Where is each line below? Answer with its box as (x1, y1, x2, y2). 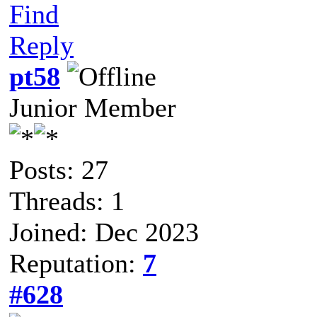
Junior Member (9, 92, 176, 122)
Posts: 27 (9, 154, 108, 185)
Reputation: (9, 248, 143, 278)
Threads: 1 (9, 185, 125, 216)
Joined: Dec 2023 (9, 217, 199, 247)
